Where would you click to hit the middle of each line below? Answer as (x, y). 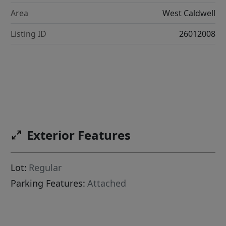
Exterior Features (79, 135)
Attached (107, 183)
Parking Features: (48, 183)
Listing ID (29, 34)
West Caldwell (189, 13)
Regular (45, 168)
